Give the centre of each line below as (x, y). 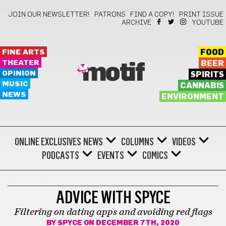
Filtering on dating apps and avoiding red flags (113, 212)
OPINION (19, 73)
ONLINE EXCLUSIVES (48, 142)
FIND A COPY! (152, 15)
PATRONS (110, 15)
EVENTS (111, 155)
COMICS (155, 155)
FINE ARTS (23, 52)
